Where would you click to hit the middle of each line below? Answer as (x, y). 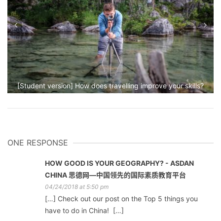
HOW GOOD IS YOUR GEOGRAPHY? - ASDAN (119, 163)
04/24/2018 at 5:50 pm (77, 187)
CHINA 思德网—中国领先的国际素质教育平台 (115, 175)
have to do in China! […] (84, 211)
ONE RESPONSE (38, 143)
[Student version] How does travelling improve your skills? (110, 86)
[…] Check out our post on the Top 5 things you (121, 199)
